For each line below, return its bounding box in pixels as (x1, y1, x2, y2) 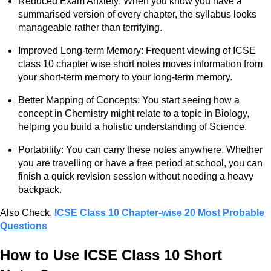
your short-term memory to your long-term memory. (18, 71, 232, 82)
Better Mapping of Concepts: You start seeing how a (18, 94, 240, 105)
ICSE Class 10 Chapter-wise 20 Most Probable (54, 207, 264, 218)
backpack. (18, 184, 62, 195)
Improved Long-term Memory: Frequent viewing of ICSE (18, 45, 256, 56)
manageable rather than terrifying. (18, 22, 162, 33)
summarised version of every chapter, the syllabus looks (18, 8, 256, 19)
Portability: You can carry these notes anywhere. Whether (18, 144, 263, 155)
